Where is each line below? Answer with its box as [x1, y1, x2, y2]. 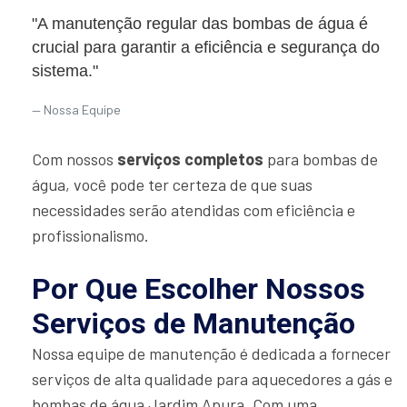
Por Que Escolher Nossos [32, 272, 365, 307]
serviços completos [117, 149, 263, 170]
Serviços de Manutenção [32, 306, 355, 342]
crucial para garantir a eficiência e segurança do [32, 38, 380, 57]
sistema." [32, 62, 98, 81]
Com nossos [32, 149, 117, 170]
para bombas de [263, 149, 378, 170]
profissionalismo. [32, 225, 149, 246]
